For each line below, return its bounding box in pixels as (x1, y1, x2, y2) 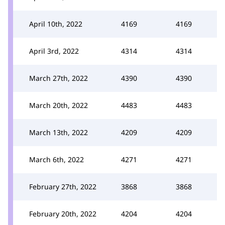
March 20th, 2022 (29, 100, 88, 110)
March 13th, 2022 (29, 128, 88, 137)
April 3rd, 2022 (29, 46, 79, 56)
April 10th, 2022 (29, 19, 82, 29)
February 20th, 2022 (29, 209, 96, 218)
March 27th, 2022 (29, 73, 88, 83)
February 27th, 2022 (29, 182, 96, 191)
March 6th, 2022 (29, 155, 84, 164)
